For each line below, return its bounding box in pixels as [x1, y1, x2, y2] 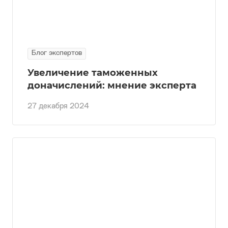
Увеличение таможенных [27, 66, 158, 78]
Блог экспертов [32, 49, 82, 56]
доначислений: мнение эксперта [27, 79, 196, 91]
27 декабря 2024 [27, 102, 89, 110]
